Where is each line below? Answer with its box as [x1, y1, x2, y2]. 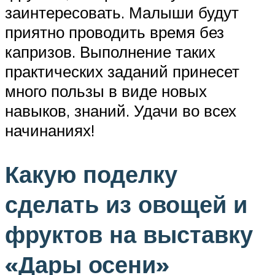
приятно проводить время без [5, 21, 224, 42]
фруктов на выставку [5, 219, 253, 250]
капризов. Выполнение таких [5, 41, 215, 61]
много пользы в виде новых [5, 80, 207, 101]
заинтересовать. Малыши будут [5, 2, 239, 22]
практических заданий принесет [5, 61, 239, 81]
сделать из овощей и [5, 189, 247, 220]
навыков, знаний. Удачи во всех [5, 100, 236, 120]
